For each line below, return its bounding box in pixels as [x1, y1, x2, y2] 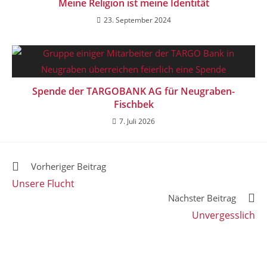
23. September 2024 [103, 14, 171, 25]
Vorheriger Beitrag [31, 160, 106, 173]
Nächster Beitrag [168, 192, 236, 204]
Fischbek [113, 97, 154, 111]
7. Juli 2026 [119, 116, 155, 126]
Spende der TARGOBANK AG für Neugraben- [32, 84, 235, 98]
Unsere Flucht [12, 177, 74, 191]
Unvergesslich [192, 209, 255, 222]
